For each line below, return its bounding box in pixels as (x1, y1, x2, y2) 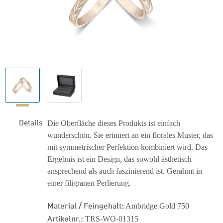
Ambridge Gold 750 (124, 202, 189, 210)
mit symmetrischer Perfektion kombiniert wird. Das (47, 143, 208, 151)
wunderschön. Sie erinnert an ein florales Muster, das (47, 131, 213, 139)
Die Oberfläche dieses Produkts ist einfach (47, 119, 180, 127)
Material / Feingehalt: (47, 199, 124, 211)
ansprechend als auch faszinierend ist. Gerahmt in (47, 167, 202, 175)
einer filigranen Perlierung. (47, 179, 131, 187)
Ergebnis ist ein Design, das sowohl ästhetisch (47, 155, 192, 163)
